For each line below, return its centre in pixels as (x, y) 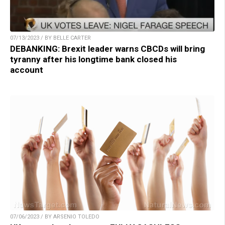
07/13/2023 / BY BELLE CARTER (50, 38)
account (27, 70)
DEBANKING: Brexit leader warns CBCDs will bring (107, 49)
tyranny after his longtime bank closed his (93, 60)
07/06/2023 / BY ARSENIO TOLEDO (55, 217)
